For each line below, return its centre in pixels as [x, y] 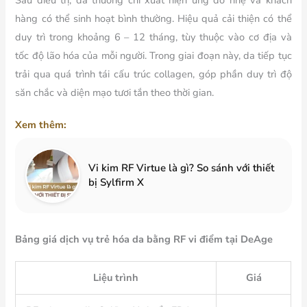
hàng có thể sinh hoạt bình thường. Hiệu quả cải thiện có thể [153, 19]
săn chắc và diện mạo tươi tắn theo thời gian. [115, 93]
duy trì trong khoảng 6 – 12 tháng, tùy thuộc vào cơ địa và [153, 37]
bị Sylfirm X [116, 183]
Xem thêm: [41, 125]
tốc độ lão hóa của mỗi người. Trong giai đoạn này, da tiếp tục [153, 56]
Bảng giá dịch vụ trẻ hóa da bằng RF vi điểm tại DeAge [144, 240]
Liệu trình [116, 278]
